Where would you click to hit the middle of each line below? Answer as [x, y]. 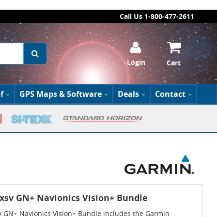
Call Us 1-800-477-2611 [157, 16]
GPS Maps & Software [60, 94]
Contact [170, 94]
